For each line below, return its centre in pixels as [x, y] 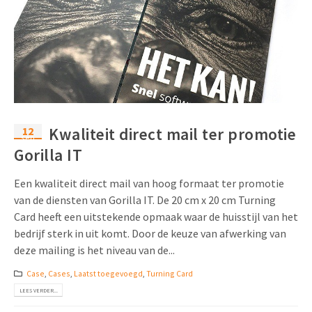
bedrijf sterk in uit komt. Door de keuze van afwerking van [150, 234]
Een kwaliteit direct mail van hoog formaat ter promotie [149, 184]
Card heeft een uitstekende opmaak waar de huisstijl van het [156, 217]
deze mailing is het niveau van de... [94, 250]
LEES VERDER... [38, 290]
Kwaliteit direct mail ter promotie [172, 134]
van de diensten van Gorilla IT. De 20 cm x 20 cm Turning [145, 200]
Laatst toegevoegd [108, 274]
